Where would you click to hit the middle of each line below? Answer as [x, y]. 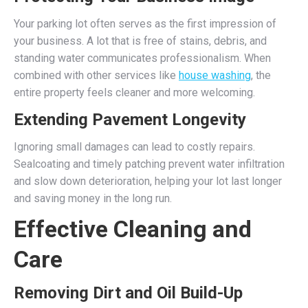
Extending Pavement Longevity [130, 120]
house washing [215, 75]
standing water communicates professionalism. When [142, 58]
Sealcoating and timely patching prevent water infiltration [149, 164]
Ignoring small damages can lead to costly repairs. [134, 147]
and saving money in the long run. [93, 198]
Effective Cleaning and [133, 229]
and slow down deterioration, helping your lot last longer [148, 181]
